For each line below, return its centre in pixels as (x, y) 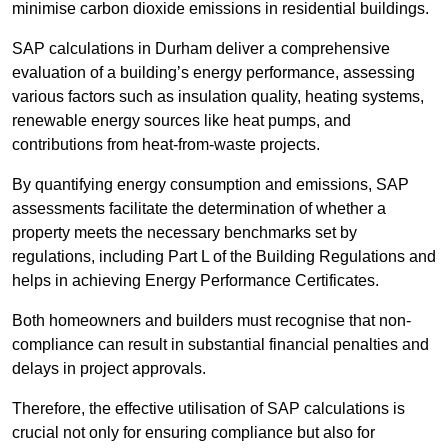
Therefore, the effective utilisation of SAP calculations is (208, 409)
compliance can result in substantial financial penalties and (220, 345)
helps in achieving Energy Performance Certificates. (195, 281)
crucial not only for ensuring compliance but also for (193, 433)
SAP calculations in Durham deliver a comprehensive (201, 49)
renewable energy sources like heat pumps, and (181, 121)
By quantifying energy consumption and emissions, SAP (210, 185)
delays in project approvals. (109, 369)
